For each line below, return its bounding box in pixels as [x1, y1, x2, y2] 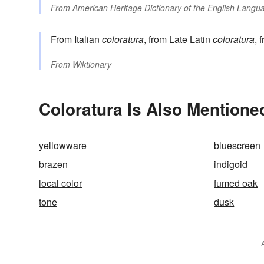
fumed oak [214, 176, 258, 190]
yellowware [39, 138, 87, 153]
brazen [39, 157, 68, 171]
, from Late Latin [144, 32, 213, 47]
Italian [74, 32, 100, 47]
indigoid [214, 157, 248, 171]
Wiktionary [72, 58, 111, 71]
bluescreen [214, 138, 261, 153]
